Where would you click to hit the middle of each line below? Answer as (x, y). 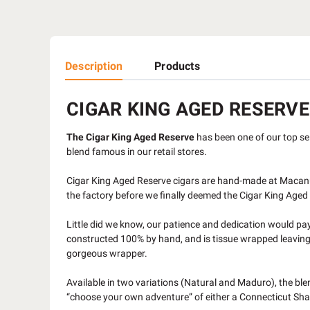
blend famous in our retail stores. (137, 151)
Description (94, 66)
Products (177, 66)
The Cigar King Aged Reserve (130, 137)
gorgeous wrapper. (107, 253)
